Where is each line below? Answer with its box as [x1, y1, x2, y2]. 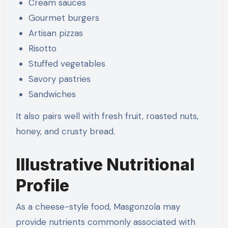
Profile [15, 175, 69, 195]
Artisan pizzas [28, 27, 83, 39]
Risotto [28, 42, 57, 54]
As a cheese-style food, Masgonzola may [15, 201, 180, 213]
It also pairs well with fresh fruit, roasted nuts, [15, 110, 198, 122]
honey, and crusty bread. [15, 125, 115, 137]
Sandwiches [28, 88, 76, 100]
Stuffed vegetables [28, 58, 106, 69]
